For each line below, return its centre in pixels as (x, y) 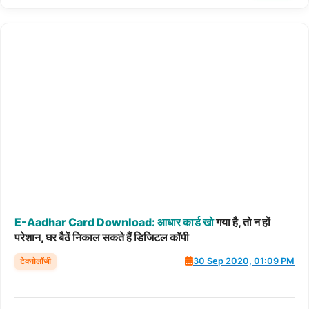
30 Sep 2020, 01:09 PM (244, 261)
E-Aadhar (40, 222)
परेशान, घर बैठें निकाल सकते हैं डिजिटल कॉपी (102, 237)
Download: (126, 222)
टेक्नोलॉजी (36, 261)
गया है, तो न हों (242, 222)
